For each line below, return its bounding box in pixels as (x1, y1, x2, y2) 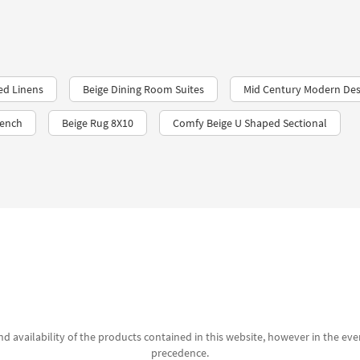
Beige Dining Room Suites (83, 82, 204, 96)
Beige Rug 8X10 (62, 116, 133, 130)
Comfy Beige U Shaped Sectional (173, 116, 327, 130)
